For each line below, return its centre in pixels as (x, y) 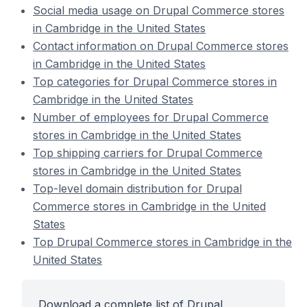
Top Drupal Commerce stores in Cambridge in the (162, 242)
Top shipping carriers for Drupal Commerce (148, 153)
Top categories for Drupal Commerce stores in (155, 82)
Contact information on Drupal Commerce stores (161, 46)
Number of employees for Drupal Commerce (151, 117)
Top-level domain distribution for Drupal (137, 188)
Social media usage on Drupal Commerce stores (159, 10)
